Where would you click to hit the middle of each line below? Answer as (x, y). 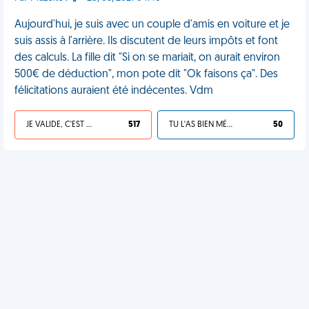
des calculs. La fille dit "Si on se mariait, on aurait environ (147, 58)
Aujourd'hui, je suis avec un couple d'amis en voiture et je (152, 25)
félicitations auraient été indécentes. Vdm (114, 91)
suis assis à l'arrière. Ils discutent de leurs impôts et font (146, 41)
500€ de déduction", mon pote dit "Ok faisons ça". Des (146, 74)
